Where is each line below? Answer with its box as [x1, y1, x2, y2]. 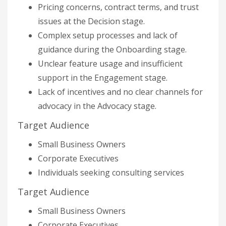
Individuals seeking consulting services [38, 167, 184, 178]
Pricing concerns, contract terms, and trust [38, 2, 199, 13]
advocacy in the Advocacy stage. [38, 100, 156, 111]
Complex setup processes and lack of [38, 30, 178, 41]
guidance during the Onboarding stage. [38, 44, 187, 55]
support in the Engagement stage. [38, 72, 167, 83]
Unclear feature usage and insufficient [38, 58, 183, 69]
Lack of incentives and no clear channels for [38, 86, 203, 97]
